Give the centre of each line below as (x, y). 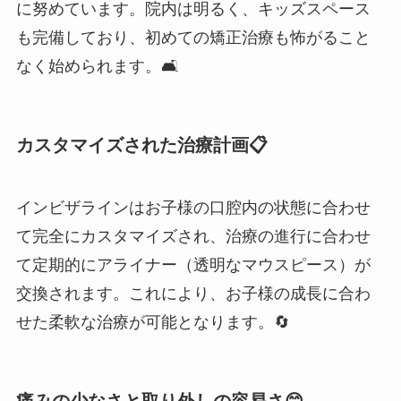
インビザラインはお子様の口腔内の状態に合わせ (193, 207)
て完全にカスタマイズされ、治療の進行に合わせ (193, 236)
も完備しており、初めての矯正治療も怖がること (193, 38)
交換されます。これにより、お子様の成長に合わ (193, 293)
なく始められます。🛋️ (97, 67)
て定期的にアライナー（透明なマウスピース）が (193, 264)
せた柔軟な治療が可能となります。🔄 (153, 322)
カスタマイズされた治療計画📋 (141, 145)
